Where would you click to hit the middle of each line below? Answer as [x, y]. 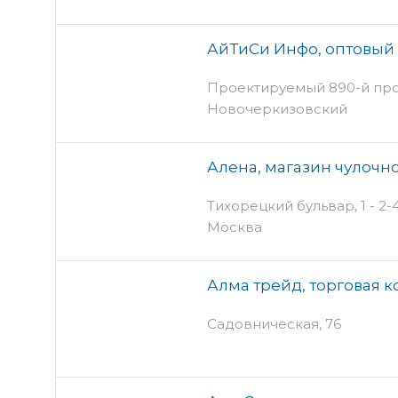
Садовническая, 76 [274, 323]
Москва [235, 227]
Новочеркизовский [277, 108]
